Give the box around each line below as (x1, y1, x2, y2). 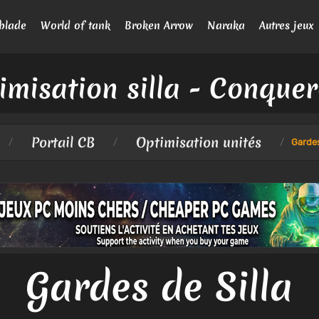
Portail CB (31, 132, 95, 152)
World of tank (41, 17, 110, 33)
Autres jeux (259, 17, 314, 33)
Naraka (207, 17, 245, 33)
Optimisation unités (135, 132, 261, 152)
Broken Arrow (125, 17, 193, 33)
